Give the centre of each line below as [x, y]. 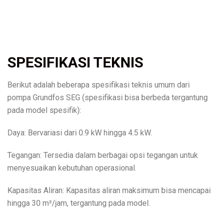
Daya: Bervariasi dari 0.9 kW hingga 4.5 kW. [80, 132]
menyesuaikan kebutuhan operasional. [72, 168]
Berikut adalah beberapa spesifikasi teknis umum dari [99, 85]
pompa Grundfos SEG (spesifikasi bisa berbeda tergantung [108, 97]
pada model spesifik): [44, 110]
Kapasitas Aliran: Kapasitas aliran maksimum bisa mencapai [109, 190]
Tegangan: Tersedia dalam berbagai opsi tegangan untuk [103, 155]
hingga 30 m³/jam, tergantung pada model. [79, 203]
